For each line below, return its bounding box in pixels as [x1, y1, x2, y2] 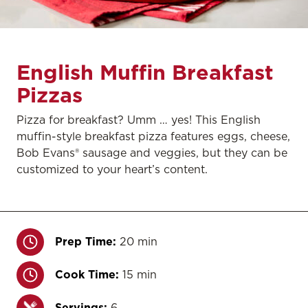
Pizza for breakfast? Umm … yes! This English [16, 113, 261, 126]
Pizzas [16, 82, 82, 107]
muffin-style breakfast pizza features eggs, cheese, [16, 129, 290, 143]
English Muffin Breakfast [16, 59, 274, 85]
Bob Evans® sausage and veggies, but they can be [16, 146, 287, 159]
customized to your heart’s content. [16, 162, 208, 176]
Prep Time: [55, 234, 116, 248]
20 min [120, 234, 157, 248]
